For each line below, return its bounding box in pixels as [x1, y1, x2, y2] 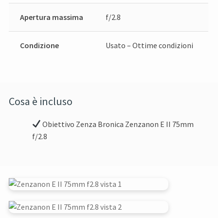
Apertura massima [19, 12, 83, 22]
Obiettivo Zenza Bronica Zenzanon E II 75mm [41, 119, 194, 129]
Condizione [19, 40, 59, 50]
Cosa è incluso [9, 94, 73, 108]
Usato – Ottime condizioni [105, 40, 193, 50]
